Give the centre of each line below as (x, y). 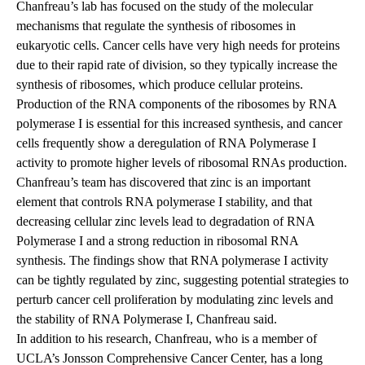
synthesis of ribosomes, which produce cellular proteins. (160, 85)
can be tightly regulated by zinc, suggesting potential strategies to (182, 280)
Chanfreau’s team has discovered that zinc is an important (163, 182)
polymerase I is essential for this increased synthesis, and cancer (179, 124)
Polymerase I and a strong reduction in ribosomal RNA (157, 241)
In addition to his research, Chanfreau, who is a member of (167, 339)
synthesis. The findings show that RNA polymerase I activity (172, 261)
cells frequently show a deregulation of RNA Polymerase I (166, 143)
